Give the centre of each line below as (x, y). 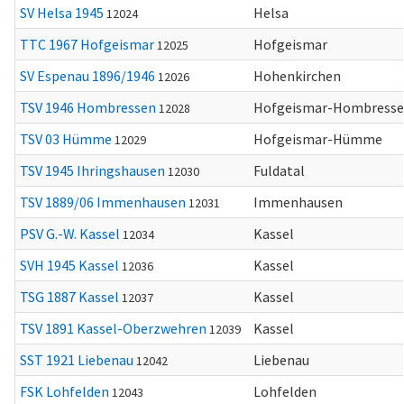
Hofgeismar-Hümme (318, 139)
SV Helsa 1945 (62, 13)
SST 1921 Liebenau (77, 360)
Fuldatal (279, 170)
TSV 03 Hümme (66, 139)
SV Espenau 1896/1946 (87, 76)
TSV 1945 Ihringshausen (92, 170)
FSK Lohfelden (64, 391)
